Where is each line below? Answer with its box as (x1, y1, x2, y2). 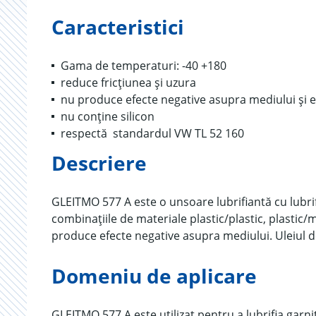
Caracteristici (51, 13, 184, 40)
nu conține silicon (61, 109, 154, 124)
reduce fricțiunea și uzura (61, 75, 196, 90)
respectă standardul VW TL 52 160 (61, 126, 244, 141)
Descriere (51, 150, 147, 176)
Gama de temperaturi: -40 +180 (61, 58, 226, 73)
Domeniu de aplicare (51, 262, 257, 289)
